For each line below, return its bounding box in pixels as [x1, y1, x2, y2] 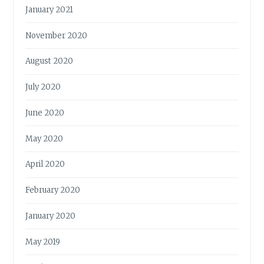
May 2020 [25, 133, 64, 144]
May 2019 [25, 236, 61, 247]
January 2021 [25, 4, 74, 15]
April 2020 [25, 159, 65, 170]
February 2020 [25, 185, 81, 196]
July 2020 [25, 82, 61, 93]
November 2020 [25, 30, 88, 41]
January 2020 [25, 211, 76, 221]
